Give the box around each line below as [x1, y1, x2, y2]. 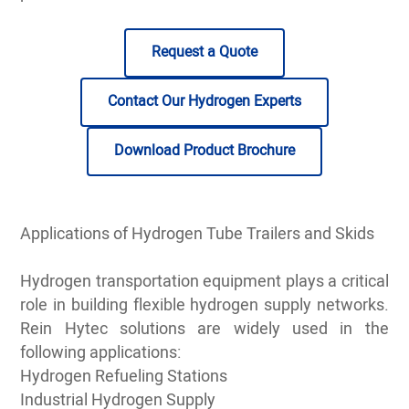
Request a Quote [152, 40, 257, 64]
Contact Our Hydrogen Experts [108, 89, 301, 113]
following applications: [20, 340, 182, 366]
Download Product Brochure [114, 139, 295, 163]
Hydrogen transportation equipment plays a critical [20, 268, 389, 295]
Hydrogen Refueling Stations [20, 363, 228, 390]
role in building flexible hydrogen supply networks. [20, 292, 389, 319]
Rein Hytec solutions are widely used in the [20, 316, 389, 342]
